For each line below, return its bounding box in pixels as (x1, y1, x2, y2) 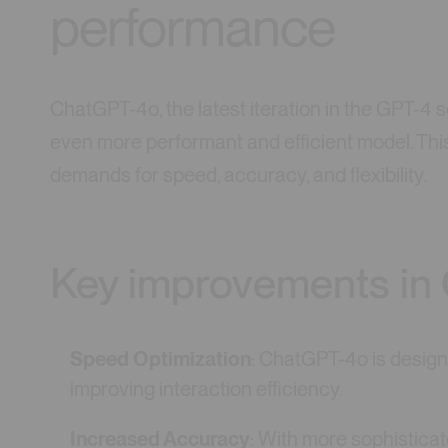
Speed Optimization (70, 346, 252, 371)
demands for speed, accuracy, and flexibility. (50, 163, 427, 188)
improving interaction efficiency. (70, 376, 344, 401)
